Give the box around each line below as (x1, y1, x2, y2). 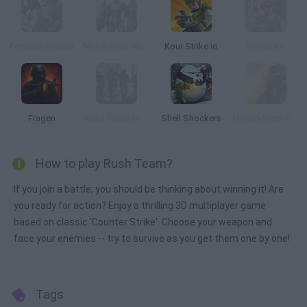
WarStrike (246, 41, 285, 51)
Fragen (27, 113, 56, 123)
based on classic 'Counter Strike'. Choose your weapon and (14, 217, 272, 228)
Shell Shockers (160, 113, 221, 123)
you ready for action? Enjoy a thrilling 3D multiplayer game (14, 200, 266, 211)
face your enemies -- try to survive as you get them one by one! (14, 233, 290, 244)
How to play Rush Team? (36, 156, 173, 171)
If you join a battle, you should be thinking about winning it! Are (14, 184, 284, 195)
